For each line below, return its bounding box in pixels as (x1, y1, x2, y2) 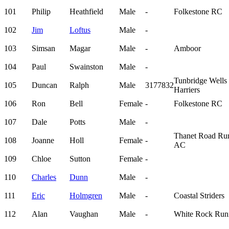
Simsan (32, 44, 55, 53)
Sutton (70, 154, 90, 164)
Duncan (32, 81, 57, 90)
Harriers (174, 85, 200, 95)
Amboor (174, 44, 201, 53)
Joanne (32, 136, 54, 145)
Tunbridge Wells (174, 76, 227, 85)
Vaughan (70, 210, 98, 219)
